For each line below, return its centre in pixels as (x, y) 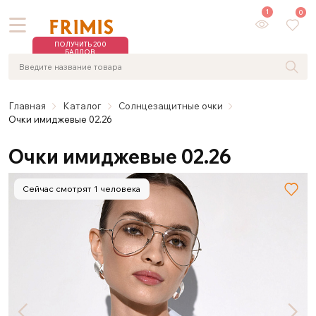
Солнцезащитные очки (170, 105)
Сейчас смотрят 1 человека (82, 189)
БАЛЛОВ (80, 51)
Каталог (82, 105)
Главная (28, 105)
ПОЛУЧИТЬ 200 (80, 44)
